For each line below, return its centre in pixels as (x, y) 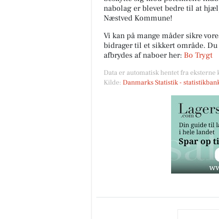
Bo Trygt (198, 55)
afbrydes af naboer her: (144, 55)
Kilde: (113, 83)
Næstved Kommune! (138, 18)
